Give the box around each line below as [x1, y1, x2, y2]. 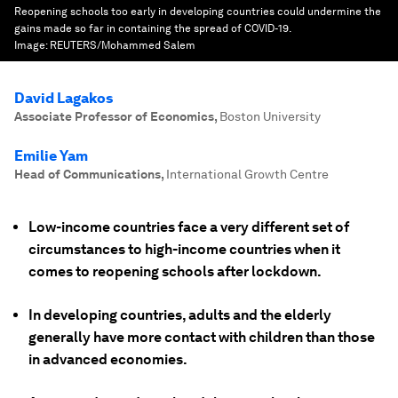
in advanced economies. [28, 351, 187, 368]
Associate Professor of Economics [14, 109, 214, 123]
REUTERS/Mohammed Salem [50, 39, 195, 52]
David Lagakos [14, 90, 113, 107]
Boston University [219, 109, 321, 123]
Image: [14, 39, 50, 52]
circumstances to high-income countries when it [28, 241, 340, 258]
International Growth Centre [166, 167, 329, 181]
